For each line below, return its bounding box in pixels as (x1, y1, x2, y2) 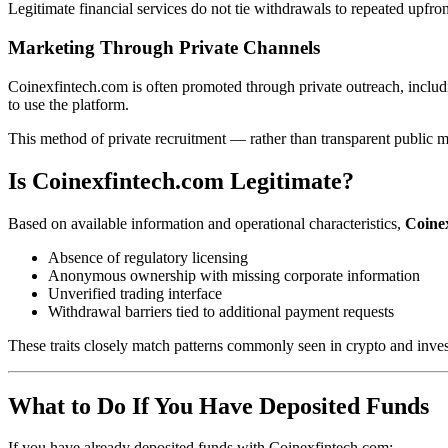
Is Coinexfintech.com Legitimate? (8, 167, 354, 194)
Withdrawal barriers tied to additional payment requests (48, 302, 394, 320)
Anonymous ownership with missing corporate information (48, 266, 420, 284)
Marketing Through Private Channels (8, 37, 320, 59)
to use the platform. (8, 95, 129, 113)
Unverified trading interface (48, 284, 222, 302)
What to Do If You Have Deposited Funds (8, 392, 429, 419)
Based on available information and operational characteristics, (8, 214, 405, 232)
